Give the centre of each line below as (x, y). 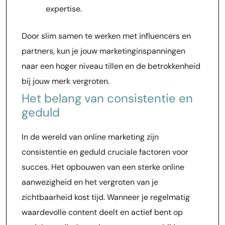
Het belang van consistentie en (107, 98)
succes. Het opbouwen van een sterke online (103, 167)
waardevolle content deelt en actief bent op (102, 212)
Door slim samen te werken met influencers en (106, 36)
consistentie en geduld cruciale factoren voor (105, 152)
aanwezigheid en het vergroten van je (90, 182)
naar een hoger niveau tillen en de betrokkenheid (111, 66)
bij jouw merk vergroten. (66, 81)
